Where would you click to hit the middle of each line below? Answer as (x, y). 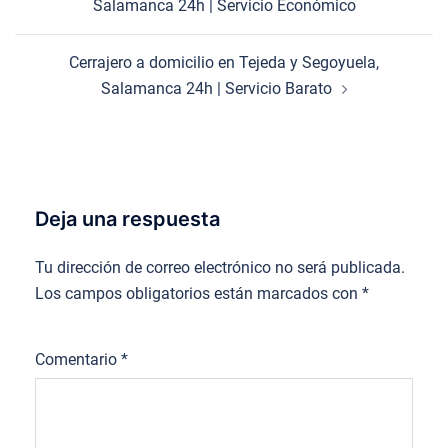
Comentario (78, 359)
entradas (66, 19)
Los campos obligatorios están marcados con (198, 293)
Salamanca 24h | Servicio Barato (216, 88)
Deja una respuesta (127, 218)
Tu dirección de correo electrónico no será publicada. (220, 267)
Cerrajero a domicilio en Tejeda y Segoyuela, (224, 62)
